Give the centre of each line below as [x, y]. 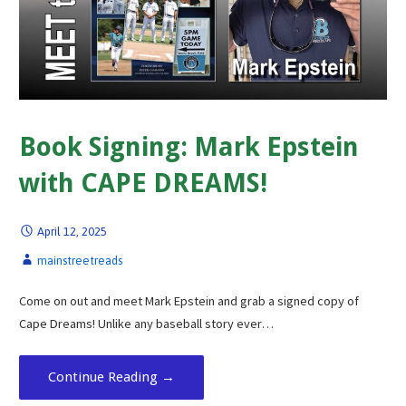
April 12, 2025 [72, 231]
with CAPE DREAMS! [143, 183]
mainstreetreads [79, 260]
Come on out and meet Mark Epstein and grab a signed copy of [188, 301]
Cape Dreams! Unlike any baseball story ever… [146, 324]
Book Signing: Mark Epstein [188, 146]
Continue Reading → [111, 377]
